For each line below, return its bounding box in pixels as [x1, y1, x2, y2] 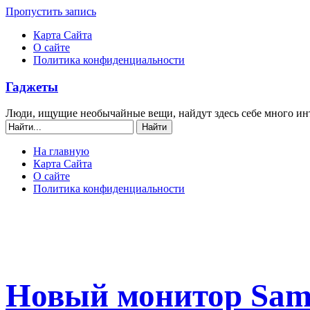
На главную [33, 145, 89, 158]
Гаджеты [6, 79, 58, 94]
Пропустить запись [6, 6, 96, 17]
